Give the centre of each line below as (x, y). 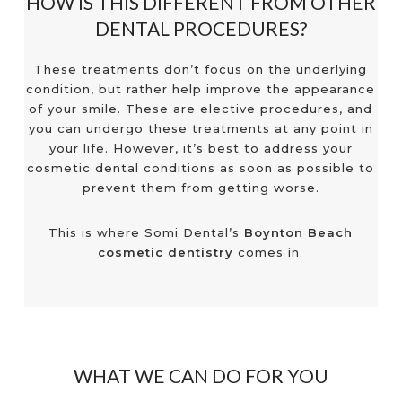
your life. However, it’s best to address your (201, 148)
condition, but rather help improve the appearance (201, 88)
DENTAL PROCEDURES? (201, 29)
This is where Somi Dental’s (147, 232)
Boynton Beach (299, 232)
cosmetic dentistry (166, 252)
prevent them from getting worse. (201, 187)
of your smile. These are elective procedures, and (201, 108)
